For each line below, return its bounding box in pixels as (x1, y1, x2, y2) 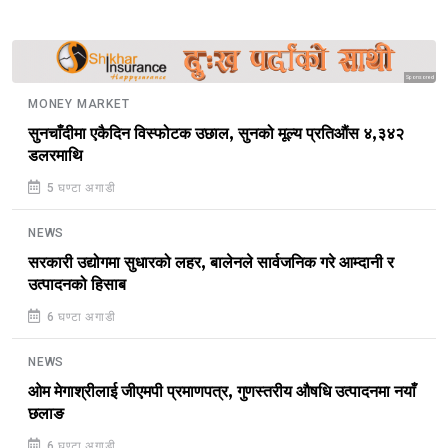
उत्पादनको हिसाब (28, 275, 126, 294)
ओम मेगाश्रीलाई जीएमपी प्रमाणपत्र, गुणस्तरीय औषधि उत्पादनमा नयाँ (28, 382, 416, 401)
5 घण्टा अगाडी (42, 180, 116, 195)
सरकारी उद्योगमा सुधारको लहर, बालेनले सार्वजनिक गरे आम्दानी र (28, 253, 394, 272)
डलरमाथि (28, 146, 83, 165)
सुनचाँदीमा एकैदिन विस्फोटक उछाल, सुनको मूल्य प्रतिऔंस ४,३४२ (28, 124, 404, 143)
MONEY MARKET (28, 96, 130, 111)
